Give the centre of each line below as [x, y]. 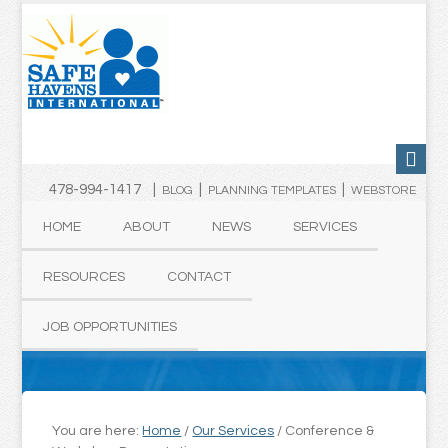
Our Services [233, 431]
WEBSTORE [383, 190]
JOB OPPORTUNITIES [110, 327]
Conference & [328, 431]
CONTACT [199, 277]
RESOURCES [84, 277]
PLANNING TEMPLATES [271, 190]
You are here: [97, 431]
